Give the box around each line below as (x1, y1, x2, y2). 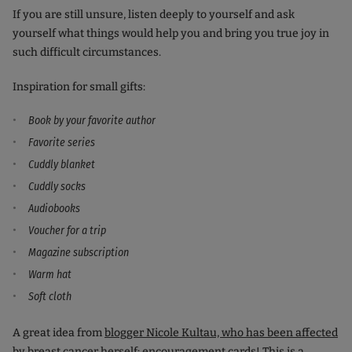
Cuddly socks (28, 179, 86, 193)
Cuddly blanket (28, 157, 97, 171)
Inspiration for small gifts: (13, 79, 145, 93)
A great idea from (13, 325, 104, 339)
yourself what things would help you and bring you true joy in (13, 26, 329, 40)
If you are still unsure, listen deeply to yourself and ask (13, 7, 295, 21)
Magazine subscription (28, 245, 131, 259)
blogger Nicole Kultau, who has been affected (104, 325, 338, 339)
